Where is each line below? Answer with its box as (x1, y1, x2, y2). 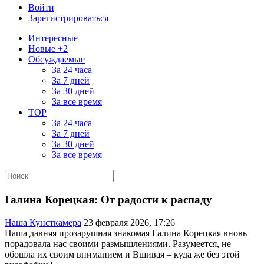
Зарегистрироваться (28, 13, 108, 24)
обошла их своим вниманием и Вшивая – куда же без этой (5, 249, 240, 259)
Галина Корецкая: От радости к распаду (5, 193, 212, 206)
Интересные (28, 33, 78, 44)
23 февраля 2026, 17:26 (84, 217, 175, 227)
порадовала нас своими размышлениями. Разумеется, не (5, 238, 231, 249)
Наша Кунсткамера (5, 217, 81, 227)
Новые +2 (28, 44, 68, 54)
